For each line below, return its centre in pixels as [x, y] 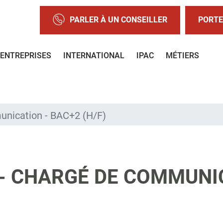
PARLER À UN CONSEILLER [118, 20]
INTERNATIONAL [94, 55]
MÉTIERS [182, 55]
